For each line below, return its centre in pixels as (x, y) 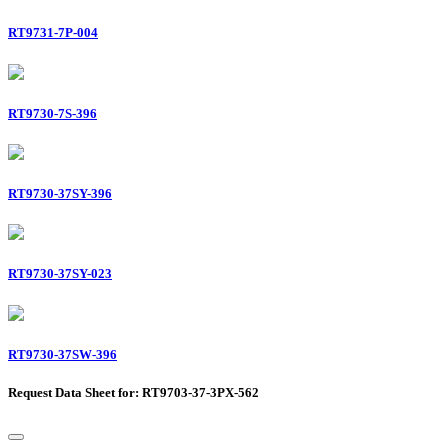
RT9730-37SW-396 (62, 354)
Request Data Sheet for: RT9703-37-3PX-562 (133, 392)
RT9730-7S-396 (52, 113)
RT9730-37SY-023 (60, 274)
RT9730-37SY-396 (60, 194)
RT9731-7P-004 (53, 33)
